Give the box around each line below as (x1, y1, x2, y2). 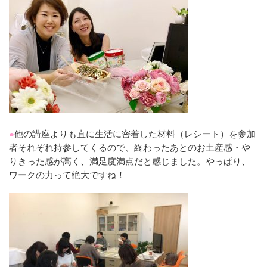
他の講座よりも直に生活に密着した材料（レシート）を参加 (14, 128, 256, 139)
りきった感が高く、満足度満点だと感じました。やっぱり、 (9, 156, 250, 166)
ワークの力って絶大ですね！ (9, 169, 125, 180)
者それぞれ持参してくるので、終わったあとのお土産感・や (9, 142, 250, 153)
